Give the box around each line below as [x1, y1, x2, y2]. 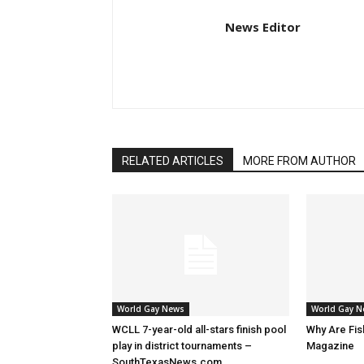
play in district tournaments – [112, 340, 252, 352]
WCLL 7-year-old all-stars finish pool [112, 323, 286, 336]
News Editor [225, 19, 301, 35]
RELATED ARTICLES [122, 154, 223, 167]
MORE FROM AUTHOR [243, 154, 356, 167]
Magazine [306, 340, 354, 352]
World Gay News [117, 303, 184, 314]
